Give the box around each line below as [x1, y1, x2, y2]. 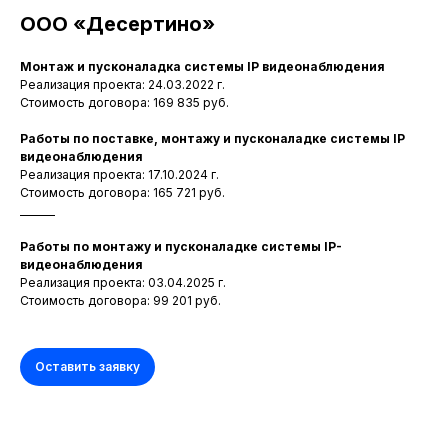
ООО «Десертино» [20, 12, 215, 36]
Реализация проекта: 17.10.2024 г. [20, 167, 219, 182]
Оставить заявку [35, 359, 140, 374]
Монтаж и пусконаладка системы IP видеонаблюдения [20, 59, 385, 74]
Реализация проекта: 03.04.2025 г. [20, 275, 226, 290]
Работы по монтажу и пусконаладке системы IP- [20, 239, 342, 254]
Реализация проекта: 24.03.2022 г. [20, 77, 225, 92]
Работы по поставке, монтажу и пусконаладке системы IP [20, 131, 405, 146]
